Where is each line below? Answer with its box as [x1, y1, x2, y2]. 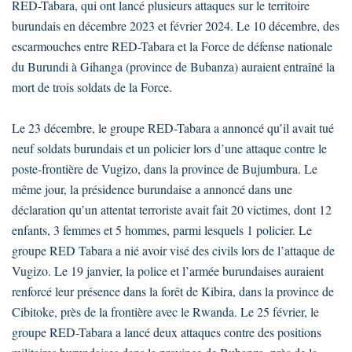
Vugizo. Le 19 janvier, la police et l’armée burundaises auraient [12, 262, 324, 280]
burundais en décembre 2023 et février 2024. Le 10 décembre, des [12, 17, 339, 35]
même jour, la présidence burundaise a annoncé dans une [12, 181, 292, 198]
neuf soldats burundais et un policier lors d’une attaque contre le [12, 140, 327, 157]
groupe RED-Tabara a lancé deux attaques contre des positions [12, 324, 321, 341]
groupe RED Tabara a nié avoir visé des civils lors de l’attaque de [12, 242, 335, 259]
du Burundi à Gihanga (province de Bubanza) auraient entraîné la [12, 58, 335, 75]
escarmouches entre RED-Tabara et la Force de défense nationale [12, 38, 332, 55]
